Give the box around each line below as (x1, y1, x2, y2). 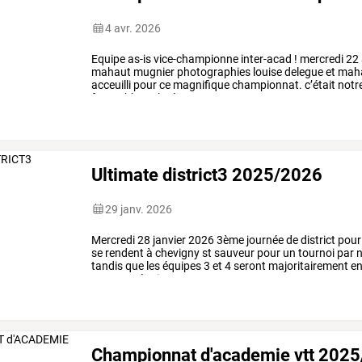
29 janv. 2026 (105, 202, 173, 216)
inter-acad (238, 52, 293, 65)
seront (231, 259, 267, 272)
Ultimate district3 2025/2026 (91, 163, 323, 185)
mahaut (91, 65, 132, 78)
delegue (282, 65, 324, 78)
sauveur (212, 246, 255, 259)
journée (244, 233, 284, 246)
